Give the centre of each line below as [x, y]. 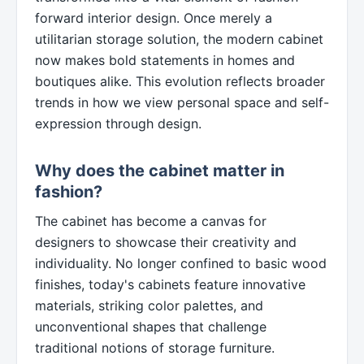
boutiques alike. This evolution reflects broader [180, 81]
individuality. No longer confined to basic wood [181, 263]
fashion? [69, 192]
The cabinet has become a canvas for [151, 221]
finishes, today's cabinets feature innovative [170, 284]
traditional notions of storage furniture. [155, 348]
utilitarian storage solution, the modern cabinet [179, 39]
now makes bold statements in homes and [165, 60]
